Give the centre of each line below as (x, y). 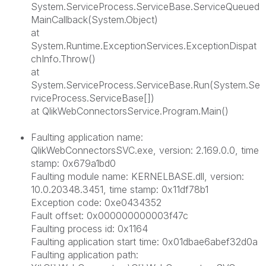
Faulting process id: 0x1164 (89, 228)
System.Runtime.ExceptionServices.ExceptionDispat (144, 45)
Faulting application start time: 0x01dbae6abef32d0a (144, 241)
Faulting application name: (87, 137)
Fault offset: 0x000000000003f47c (110, 215)
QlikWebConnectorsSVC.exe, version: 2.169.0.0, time (145, 150)
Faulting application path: (85, 254)
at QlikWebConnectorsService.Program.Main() (130, 111)
